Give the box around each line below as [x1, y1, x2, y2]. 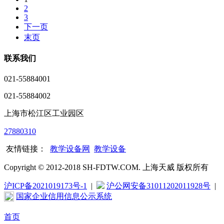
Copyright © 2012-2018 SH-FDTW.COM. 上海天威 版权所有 [4, 163, 208, 172]
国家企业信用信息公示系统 [16, 192, 112, 201]
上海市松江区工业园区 [4, 109, 84, 118]
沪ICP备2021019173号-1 [4, 181, 87, 190]
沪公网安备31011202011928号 [106, 181, 210, 190]
